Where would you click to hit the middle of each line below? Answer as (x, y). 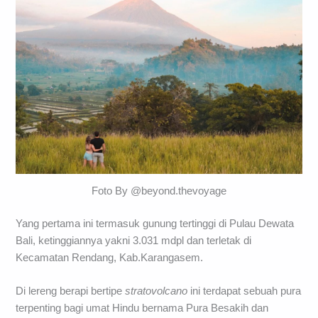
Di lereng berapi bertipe (71, 291)
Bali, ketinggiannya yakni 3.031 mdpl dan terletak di (134, 240)
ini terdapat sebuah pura (245, 291)
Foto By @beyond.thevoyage (159, 191)
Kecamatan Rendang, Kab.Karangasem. (110, 257)
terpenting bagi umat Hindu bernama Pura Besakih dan (142, 308)
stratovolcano (157, 291)
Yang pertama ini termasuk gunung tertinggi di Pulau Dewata (155, 223)
